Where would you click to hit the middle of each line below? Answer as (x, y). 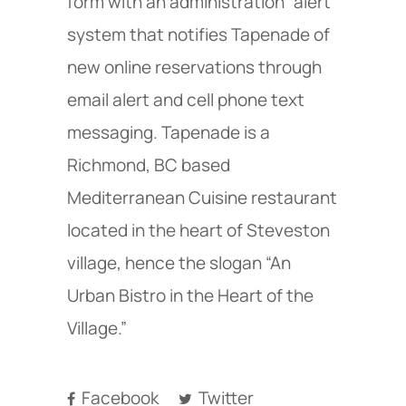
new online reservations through (194, 68)
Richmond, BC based (149, 165)
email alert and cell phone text (186, 100)
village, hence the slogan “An (179, 263)
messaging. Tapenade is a (169, 133)
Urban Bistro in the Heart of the (190, 296)
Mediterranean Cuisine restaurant (202, 198)
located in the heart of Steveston (198, 231)
